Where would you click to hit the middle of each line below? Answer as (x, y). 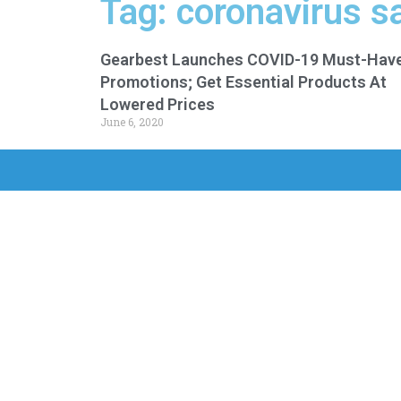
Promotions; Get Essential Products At (243, 82)
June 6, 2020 (132, 122)
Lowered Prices (158, 104)
